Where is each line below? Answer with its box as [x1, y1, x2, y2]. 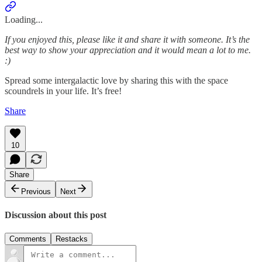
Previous [21, 187, 51, 196]
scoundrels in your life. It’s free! [5, 85, 122, 96]
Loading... [5, 14, 43, 25]
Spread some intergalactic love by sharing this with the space [5, 75, 228, 85]
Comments [9, 235, 46, 244]
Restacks [56, 235, 88, 244]
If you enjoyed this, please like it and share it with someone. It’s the [5, 34, 250, 44]
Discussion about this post [5, 210, 106, 220]
